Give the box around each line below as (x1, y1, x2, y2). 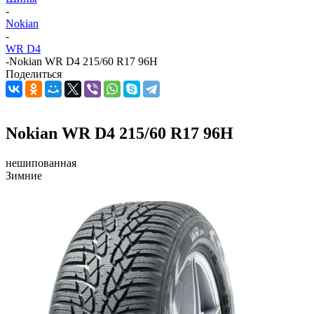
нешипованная (6, 156, 76, 169)
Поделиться (6, 68, 62, 80)
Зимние (6, 169, 42, 182)
